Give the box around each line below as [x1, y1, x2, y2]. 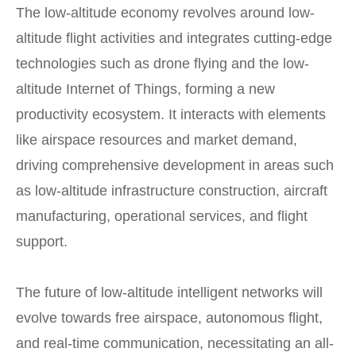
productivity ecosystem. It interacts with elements [16, 106, 326, 122]
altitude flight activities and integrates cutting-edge [16, 30, 332, 46]
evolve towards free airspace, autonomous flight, [16, 310, 323, 326]
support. [16, 234, 68, 250]
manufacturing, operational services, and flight [16, 208, 308, 224]
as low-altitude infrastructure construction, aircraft [16, 183, 327, 199]
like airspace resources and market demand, [16, 132, 297, 148]
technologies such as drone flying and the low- [16, 56, 309, 72]
